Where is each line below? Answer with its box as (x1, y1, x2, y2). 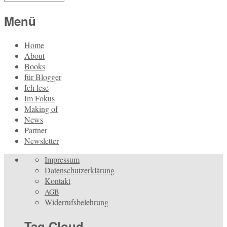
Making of (24, 103, 58, 115)
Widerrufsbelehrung (45, 197, 108, 208)
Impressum (45, 154, 80, 165)
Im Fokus (24, 93, 55, 104)
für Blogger (24, 71, 61, 83)
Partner (24, 125, 47, 136)
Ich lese (24, 82, 49, 93)
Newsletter (24, 135, 59, 146)
